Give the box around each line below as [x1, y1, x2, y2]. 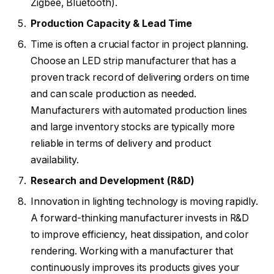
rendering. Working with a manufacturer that [31, 245, 233, 257]
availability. [31, 154, 79, 166]
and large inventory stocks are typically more [31, 120, 235, 133]
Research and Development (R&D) [31, 174, 194, 187]
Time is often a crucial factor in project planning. [31, 38, 248, 50]
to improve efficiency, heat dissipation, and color [31, 228, 250, 240]
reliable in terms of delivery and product [31, 137, 211, 149]
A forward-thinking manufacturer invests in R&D [31, 212, 250, 224]
